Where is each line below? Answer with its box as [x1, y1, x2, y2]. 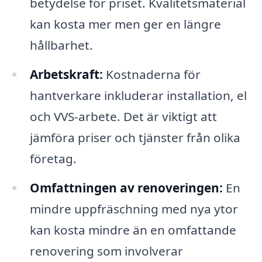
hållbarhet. [29, 37, 93, 54]
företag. [29, 150, 77, 167]
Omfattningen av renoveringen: [29, 179, 223, 196]
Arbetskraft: [29, 65, 103, 82]
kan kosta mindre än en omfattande [29, 221, 236, 238]
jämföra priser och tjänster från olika [29, 129, 240, 146]
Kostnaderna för [102, 65, 201, 82]
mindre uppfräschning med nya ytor [29, 200, 238, 217]
